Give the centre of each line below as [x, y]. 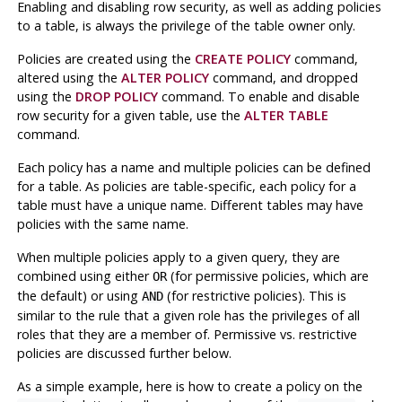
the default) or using [79, 295]
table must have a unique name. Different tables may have [190, 205]
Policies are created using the [105, 58]
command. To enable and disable [258, 96]
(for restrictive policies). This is [254, 295]
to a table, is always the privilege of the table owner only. [186, 25]
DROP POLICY [116, 96]
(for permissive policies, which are [267, 275]
